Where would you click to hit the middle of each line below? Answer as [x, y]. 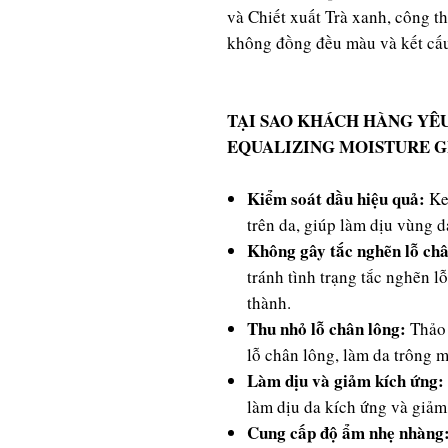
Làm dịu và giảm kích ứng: [345, 380]
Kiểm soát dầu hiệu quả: [338, 198]
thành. [269, 302]
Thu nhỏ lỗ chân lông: [326, 328]
